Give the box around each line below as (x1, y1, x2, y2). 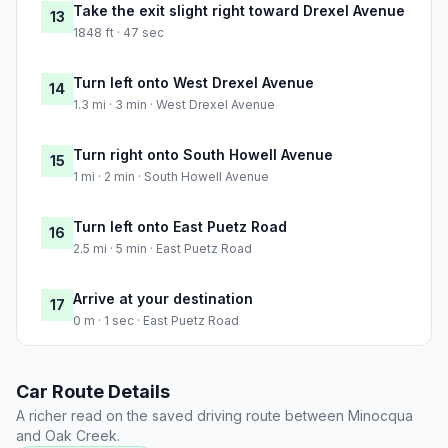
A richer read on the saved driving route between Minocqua (16, 407, 413, 425)
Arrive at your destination (73, 290, 253, 308)
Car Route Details (16, 381, 170, 403)
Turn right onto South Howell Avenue (73, 146, 333, 164)
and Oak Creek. (16, 427, 120, 445)
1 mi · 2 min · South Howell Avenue (73, 169, 269, 185)
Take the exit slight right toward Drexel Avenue (73, 2, 405, 20)
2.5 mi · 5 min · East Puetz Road (73, 241, 252, 257)
